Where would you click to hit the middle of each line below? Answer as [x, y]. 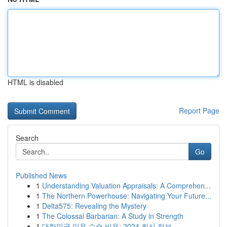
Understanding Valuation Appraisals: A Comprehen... [126, 185]
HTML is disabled [35, 82]
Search [27, 138]
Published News [41, 175]
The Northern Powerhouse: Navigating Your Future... [127, 196]
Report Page [199, 110]
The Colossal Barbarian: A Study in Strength [113, 216]
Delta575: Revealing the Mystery [94, 206]
